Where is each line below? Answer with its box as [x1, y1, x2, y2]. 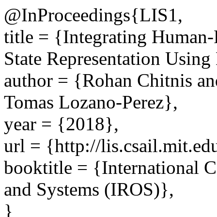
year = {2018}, [4, 113, 119, 134]
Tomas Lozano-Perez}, [4, 92, 178, 112]
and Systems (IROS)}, [4, 179, 174, 200]
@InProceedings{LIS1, [4, 4, 183, 25]
